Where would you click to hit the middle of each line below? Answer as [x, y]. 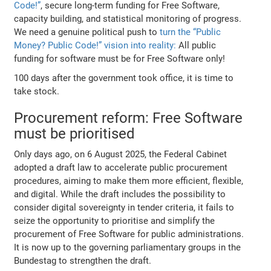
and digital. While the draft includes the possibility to [120, 194]
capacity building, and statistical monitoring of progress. [128, 18]
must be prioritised [75, 133]
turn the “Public [191, 32]
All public [196, 45]
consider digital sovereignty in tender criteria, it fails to [124, 207]
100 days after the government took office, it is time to [124, 78]
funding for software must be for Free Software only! [120, 58]
